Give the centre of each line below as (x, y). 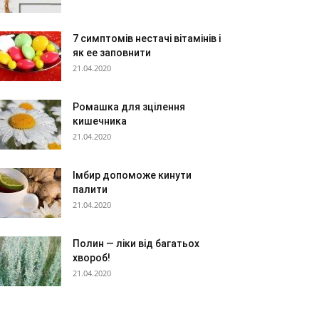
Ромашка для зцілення (129, 107)
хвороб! (91, 258)
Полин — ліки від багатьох (136, 244)
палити (90, 189)
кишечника (100, 121)
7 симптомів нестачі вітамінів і (147, 38)
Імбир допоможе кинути (132, 175)
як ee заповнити (112, 53)
